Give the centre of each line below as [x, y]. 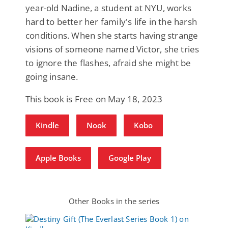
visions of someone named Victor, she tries [112, 49]
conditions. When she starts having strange [112, 35]
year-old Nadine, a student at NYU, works [109, 8]
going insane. [52, 76]
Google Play [130, 158]
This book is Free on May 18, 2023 [94, 99]
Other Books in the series [114, 201]
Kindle [47, 125]
